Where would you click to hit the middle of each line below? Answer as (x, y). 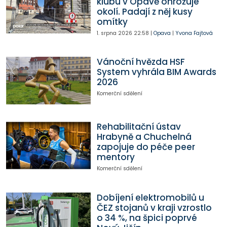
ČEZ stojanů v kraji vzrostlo (154, 207)
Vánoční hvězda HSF (141, 62)
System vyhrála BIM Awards (156, 72)
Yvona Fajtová (194, 33)
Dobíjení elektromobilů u (150, 197)
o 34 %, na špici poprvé (147, 218)
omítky (112, 22)
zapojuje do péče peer (146, 147)
